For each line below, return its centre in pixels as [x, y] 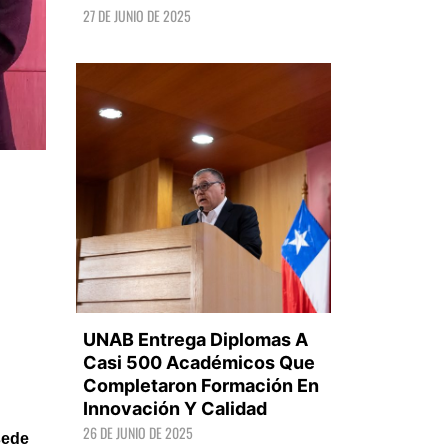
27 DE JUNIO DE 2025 [137, 15]
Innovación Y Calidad [175, 408]
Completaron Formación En [201, 385]
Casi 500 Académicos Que [199, 362]
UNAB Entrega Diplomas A [195, 339]
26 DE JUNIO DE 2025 [138, 432]
